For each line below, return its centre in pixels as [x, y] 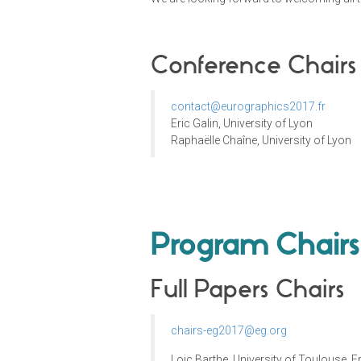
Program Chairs [255, 245]
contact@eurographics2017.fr [248, 107]
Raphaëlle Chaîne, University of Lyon [261, 141]
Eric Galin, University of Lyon [242, 124]
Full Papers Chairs [248, 289]
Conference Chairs [254, 65]
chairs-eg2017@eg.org [229, 331]
